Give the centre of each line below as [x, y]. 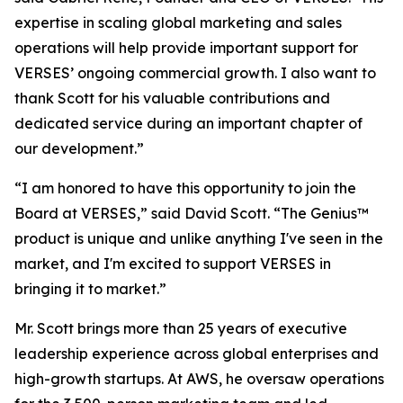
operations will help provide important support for [186, 48]
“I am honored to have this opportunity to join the [185, 188]
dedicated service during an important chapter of [188, 123]
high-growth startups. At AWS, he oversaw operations [199, 379]
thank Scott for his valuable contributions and [172, 98]
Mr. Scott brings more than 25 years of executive [181, 328]
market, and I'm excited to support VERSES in [173, 264]
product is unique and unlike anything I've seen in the [199, 238]
